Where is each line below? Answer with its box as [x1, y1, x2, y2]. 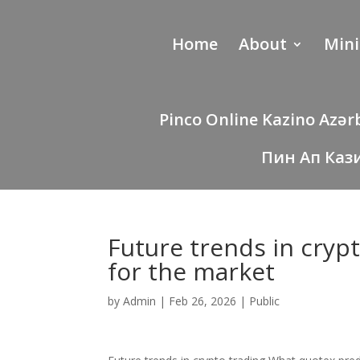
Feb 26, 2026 [169, 293, 237, 309]
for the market [108, 255, 276, 288]
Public [249, 293, 280, 309]
